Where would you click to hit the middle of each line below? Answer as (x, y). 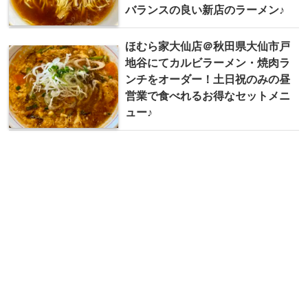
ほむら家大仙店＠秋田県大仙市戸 (208, 46)
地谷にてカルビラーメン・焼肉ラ (208, 63)
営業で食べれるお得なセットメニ (208, 96)
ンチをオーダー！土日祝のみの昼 (208, 79)
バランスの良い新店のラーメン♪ (205, 10)
